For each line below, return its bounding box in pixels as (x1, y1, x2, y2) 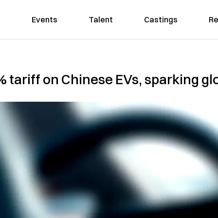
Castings (144, 15, 178, 24)
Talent (88, 15, 113, 24)
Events (31, 15, 57, 24)
